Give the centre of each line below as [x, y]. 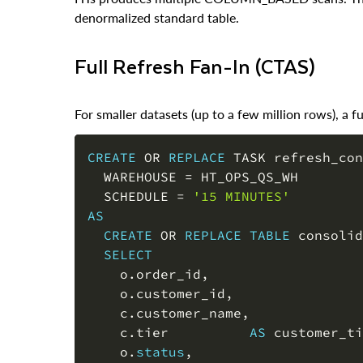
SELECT [128, 233]
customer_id [181, 272]
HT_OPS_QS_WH [246, 155]
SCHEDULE [132, 175]
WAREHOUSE [136, 155]
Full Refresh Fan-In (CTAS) [201, 45]
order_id [169, 252]
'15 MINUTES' [241, 175]
